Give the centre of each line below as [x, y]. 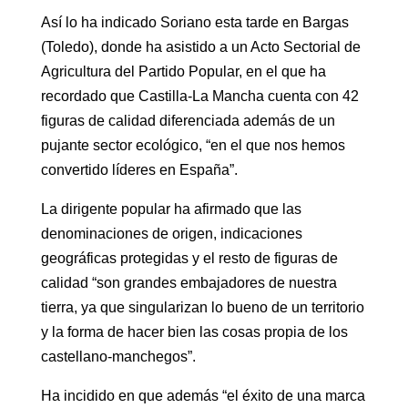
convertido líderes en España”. [139, 170]
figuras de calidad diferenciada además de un [188, 121]
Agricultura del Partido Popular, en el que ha [183, 72]
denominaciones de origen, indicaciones [171, 234]
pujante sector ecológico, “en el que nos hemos [193, 146]
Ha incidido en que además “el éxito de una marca [203, 396]
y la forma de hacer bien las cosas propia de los [194, 332]
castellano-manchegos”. [118, 357]
